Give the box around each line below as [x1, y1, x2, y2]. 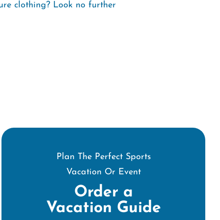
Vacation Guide [46, 200, 161, 217]
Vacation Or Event [66, 167, 141, 177]
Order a [74, 185, 133, 201]
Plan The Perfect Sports [56, 152, 151, 162]
